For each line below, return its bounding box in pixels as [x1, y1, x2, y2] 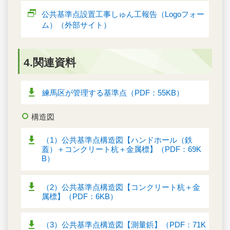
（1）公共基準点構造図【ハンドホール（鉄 [42, 136, 193, 145]
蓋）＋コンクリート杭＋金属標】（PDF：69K [42, 145, 201, 154]
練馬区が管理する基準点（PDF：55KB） [42, 88, 184, 97]
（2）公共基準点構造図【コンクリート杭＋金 [42, 182, 200, 191]
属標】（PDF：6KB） [42, 191, 118, 201]
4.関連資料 [24, 56, 76, 69]
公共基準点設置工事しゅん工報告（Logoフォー [42, 10, 204, 19]
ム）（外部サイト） [42, 21, 111, 30]
